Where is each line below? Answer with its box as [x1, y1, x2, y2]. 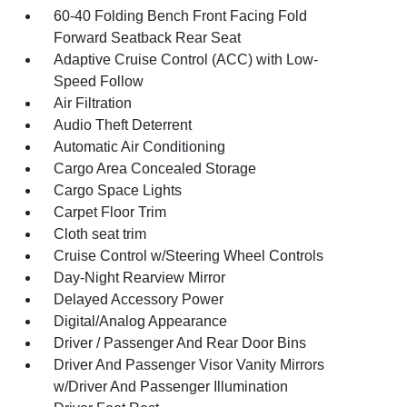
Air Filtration [54, 94, 133, 111]
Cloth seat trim [54, 225, 147, 242]
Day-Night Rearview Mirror [54, 269, 226, 285]
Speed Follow [54, 73, 144, 89]
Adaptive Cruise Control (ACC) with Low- [54, 51, 319, 67]
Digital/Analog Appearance [54, 313, 228, 329]
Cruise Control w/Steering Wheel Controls [54, 247, 324, 263]
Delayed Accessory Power [54, 291, 224, 307]
